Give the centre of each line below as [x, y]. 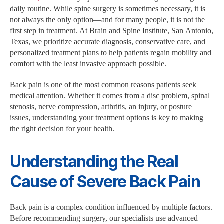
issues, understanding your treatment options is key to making [107, 118]
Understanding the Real [94, 162]
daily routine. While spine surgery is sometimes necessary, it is [108, 9]
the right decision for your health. [62, 129]
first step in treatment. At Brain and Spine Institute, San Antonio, [112, 31]
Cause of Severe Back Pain [105, 182]
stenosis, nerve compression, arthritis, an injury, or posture [101, 107]
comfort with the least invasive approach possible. [88, 64]
